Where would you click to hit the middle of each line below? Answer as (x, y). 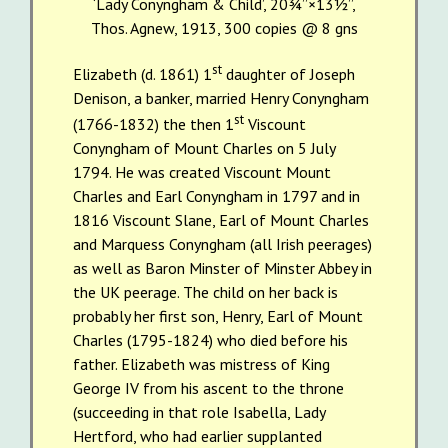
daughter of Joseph (288, 73)
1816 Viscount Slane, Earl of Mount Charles (221, 220)
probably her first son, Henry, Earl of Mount (218, 316)
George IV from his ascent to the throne (208, 388)
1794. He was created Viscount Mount (202, 172)
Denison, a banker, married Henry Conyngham (221, 97)
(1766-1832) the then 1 (153, 124)
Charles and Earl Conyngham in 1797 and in (216, 196)
